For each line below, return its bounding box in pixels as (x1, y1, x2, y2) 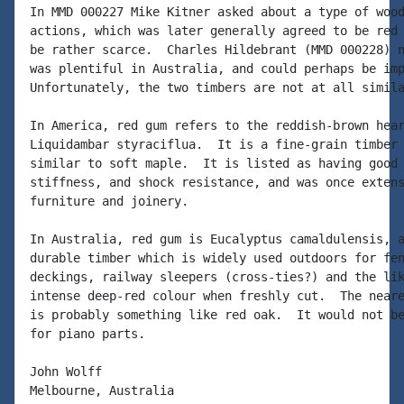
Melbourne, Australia (30, 383, 174, 398)
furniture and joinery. (30, 194, 188, 208)
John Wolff (30, 364, 102, 379)
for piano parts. (30, 326, 145, 341)
